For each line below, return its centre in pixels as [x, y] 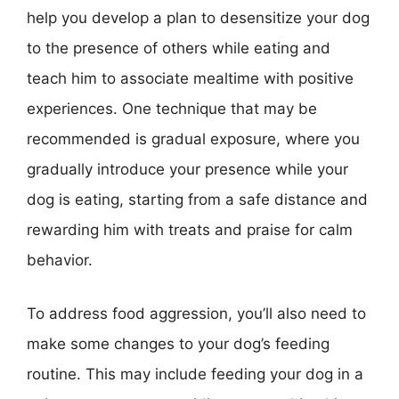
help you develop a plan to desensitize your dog [198, 18]
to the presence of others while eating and [179, 48]
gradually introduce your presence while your [187, 169]
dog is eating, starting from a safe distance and [197, 199]
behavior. [60, 260]
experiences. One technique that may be [172, 109]
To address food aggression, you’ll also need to [196, 313]
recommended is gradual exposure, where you [193, 139]
